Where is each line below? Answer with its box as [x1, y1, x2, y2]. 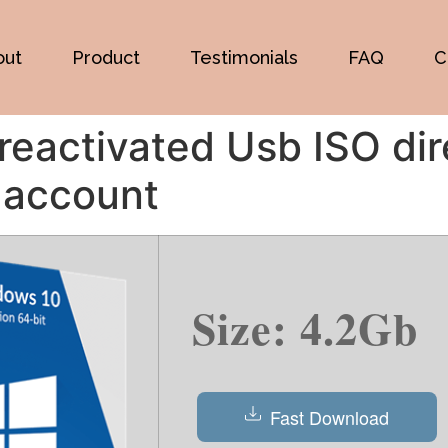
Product [72, 46, 141, 68]
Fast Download [265, 403, 389, 430]
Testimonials [190, 46, 299, 68]
